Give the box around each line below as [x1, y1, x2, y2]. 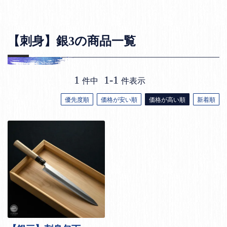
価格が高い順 [149, 95, 185, 104]
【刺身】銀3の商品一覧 [8, 34, 136, 48]
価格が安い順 [101, 95, 137, 104]
